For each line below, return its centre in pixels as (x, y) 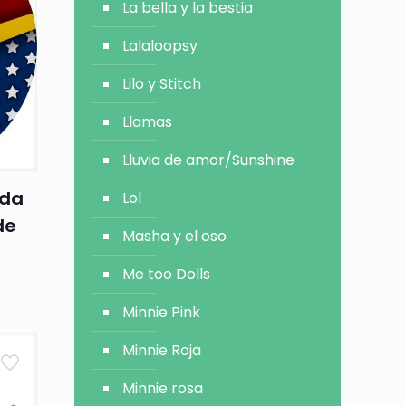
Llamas (148, 122)
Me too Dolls (167, 274)
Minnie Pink (162, 312)
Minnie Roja (162, 350)
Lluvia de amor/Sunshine (209, 160)
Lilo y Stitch (162, 84)
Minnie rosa (163, 388)
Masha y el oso (175, 236)
